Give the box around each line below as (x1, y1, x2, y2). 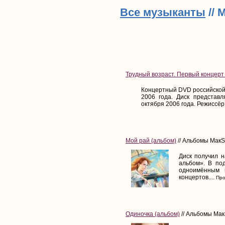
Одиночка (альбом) (126, 210, 180, 217)
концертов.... (179, 173, 214, 181)
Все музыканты (120, 6, 205, 19)
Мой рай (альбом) (126, 137, 176, 144)
